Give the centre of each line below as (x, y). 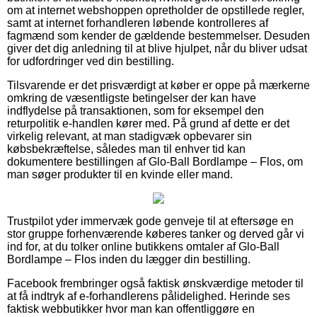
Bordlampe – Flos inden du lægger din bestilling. (129, 259)
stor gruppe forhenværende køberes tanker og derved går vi (156, 234)
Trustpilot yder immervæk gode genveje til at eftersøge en (150, 221)
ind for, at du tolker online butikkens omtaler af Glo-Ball (143, 246)
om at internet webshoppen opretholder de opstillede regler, (156, 10)
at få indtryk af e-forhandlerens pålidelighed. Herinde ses (149, 296)
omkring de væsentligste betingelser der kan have (132, 98)
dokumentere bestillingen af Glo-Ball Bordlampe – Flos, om (155, 161)
